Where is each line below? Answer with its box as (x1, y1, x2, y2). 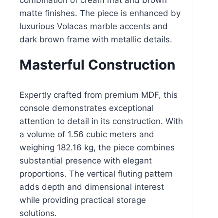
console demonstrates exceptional (19, 103, 154, 113)
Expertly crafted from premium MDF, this (19, 90, 178, 100)
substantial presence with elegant (19, 156, 152, 165)
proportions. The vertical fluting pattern (19, 169, 173, 179)
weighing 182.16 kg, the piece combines (19, 143, 175, 152)
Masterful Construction (19, 56, 175, 73)
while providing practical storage (19, 195, 146, 205)
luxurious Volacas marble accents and (19, 21, 168, 31)
